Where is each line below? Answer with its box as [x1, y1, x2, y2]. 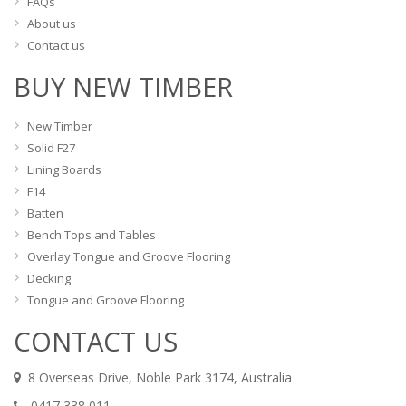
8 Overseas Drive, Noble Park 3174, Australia [21, 369, 292, 387]
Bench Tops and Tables [27, 227, 156, 244]
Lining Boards [27, 161, 101, 179]
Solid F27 [27, 140, 75, 157]
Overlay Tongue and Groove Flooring [27, 248, 230, 266]
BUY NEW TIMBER [14, 69, 233, 106]
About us [27, 15, 76, 33]
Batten [27, 205, 63, 222]
